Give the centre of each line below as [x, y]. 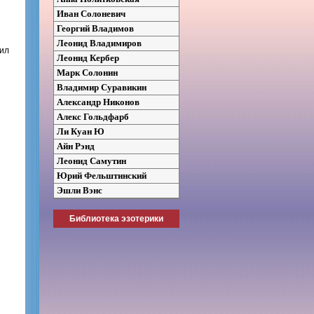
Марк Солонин [87, 72]
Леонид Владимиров [99, 43]
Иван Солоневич [91, 13]
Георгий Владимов [95, 28]
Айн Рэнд [76, 146]
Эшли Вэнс [80, 190]
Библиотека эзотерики [116, 218]
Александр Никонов [98, 102]
